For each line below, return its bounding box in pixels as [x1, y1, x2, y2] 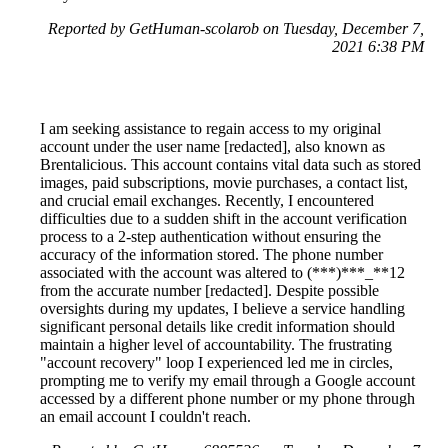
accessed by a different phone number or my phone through [40, 389, 415, 407]
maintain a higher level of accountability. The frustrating [40, 335, 392, 353]
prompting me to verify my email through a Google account [40, 371, 415, 389]
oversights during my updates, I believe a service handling [40, 299, 405, 317]
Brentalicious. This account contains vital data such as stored [40, 155, 421, 173]
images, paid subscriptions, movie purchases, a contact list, [40, 173, 408, 191]
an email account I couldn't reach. [40, 407, 251, 425]
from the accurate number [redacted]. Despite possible [40, 281, 379, 299]
